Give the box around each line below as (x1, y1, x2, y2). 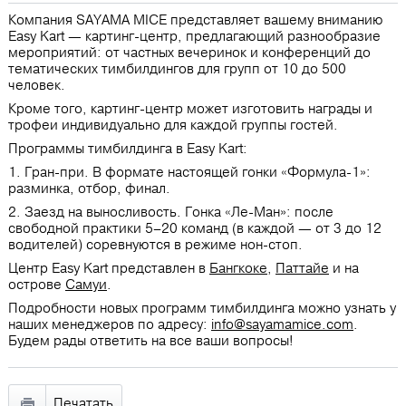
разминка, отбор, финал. (8, 179, 170, 198)
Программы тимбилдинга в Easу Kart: (8, 139, 247, 158)
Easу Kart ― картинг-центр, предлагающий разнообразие (8, 26, 381, 45)
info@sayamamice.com (211, 314, 353, 333)
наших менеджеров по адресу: (8, 314, 211, 333)
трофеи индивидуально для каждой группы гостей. (8, 115, 338, 134)
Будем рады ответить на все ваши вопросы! (8, 331, 294, 350)
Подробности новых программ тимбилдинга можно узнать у (8, 298, 396, 317)
